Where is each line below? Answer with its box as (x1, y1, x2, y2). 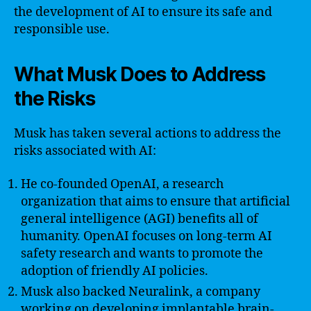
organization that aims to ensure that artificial (21, 193, 290, 210)
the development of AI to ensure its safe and (14, 4, 272, 20)
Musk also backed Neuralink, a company (21, 283, 260, 300)
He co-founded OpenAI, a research (21, 176, 224, 192)
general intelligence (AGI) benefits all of (21, 210, 258, 227)
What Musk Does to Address (14, 62, 265, 86)
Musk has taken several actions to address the (14, 126, 281, 142)
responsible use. (14, 22, 110, 37)
